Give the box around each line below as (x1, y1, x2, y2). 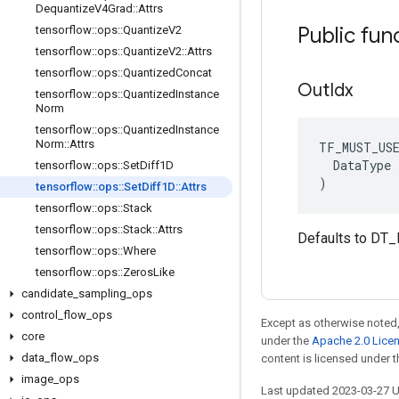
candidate (21, 287, 73, 300)
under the (261, 334, 312, 347)
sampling (78, 287, 126, 300)
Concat (175, 66, 212, 79)
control (21, 308, 58, 322)
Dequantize (36, 2, 94, 15)
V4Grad (94, 2, 133, 15)
